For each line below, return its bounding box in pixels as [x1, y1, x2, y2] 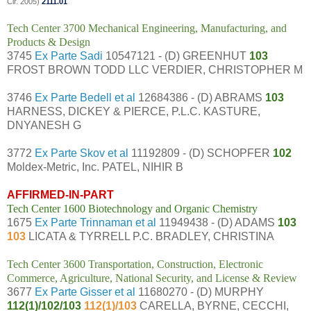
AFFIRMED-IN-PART [7, 188, 114, 201]
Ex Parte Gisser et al [35, 285, 135, 298]
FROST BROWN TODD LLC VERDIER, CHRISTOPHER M [7, 63, 303, 76]
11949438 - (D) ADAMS [156, 216, 275, 228]
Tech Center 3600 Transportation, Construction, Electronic [7, 258, 263, 270]
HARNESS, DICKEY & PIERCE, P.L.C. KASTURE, [7, 105, 260, 117]
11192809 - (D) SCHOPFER [128, 146, 270, 159]
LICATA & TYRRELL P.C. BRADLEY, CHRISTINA [28, 230, 274, 242]
